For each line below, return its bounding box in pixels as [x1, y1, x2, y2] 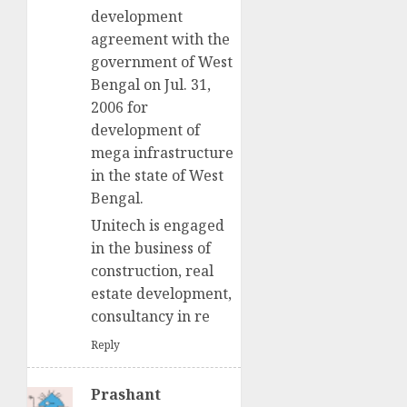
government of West [91, 52, 233, 73]
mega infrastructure [91, 143, 233, 164]
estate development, [91, 283, 232, 304]
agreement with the [91, 29, 230, 50]
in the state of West [91, 165, 223, 186]
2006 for [91, 97, 148, 118]
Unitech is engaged [91, 215, 224, 236]
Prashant [91, 384, 161, 405]
